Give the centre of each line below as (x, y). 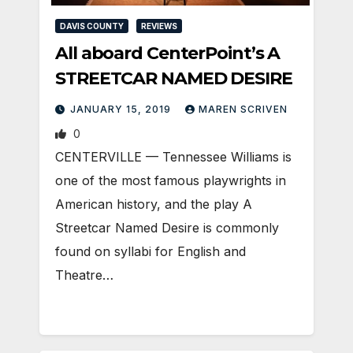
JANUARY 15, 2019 (122, 109)
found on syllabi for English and (150, 251)
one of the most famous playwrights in (171, 180)
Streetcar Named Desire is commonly (167, 227)
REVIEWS (159, 26)
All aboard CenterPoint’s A (168, 53)
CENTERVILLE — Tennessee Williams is (173, 156)
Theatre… (84, 275)
